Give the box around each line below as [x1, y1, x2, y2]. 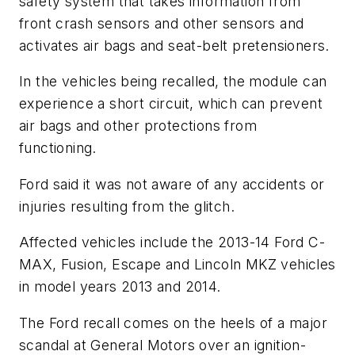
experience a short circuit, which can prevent [19, 95, 323, 113]
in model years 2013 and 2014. [19, 278, 221, 296]
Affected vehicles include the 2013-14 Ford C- [19, 234, 325, 251]
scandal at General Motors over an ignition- [19, 336, 307, 353]
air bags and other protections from [19, 117, 257, 135]
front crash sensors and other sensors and [19, 14, 304, 32]
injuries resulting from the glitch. [19, 197, 235, 215]
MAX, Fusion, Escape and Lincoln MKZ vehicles [19, 256, 336, 273]
